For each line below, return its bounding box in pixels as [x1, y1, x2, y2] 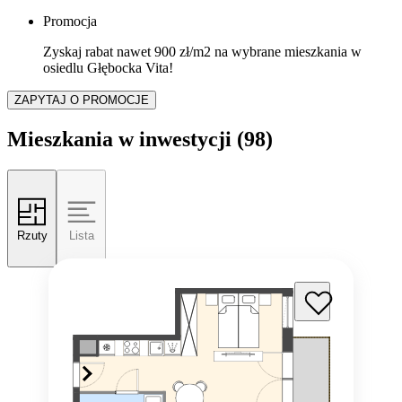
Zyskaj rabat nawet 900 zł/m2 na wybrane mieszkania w [43, 44, 362, 60]
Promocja [43, 13, 97, 30]
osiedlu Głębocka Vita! [43, 60, 173, 76]
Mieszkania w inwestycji [7, 127, 232, 152]
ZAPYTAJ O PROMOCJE [14, 93, 149, 108]
